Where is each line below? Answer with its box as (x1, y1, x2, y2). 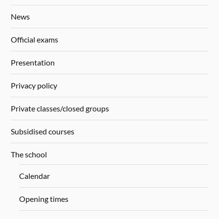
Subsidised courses (11, 127, 75, 136)
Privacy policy (11, 81, 58, 90)
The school (11, 150, 47, 159)
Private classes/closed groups (11, 104, 109, 113)
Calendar (19, 171, 50, 180)
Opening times (19, 194, 68, 203)
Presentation (11, 58, 55, 67)
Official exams (11, 35, 59, 44)
